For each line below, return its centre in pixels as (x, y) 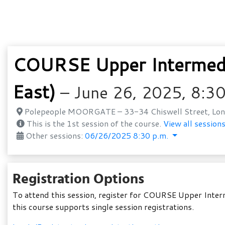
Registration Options (78, 178)
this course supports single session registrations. (103, 207)
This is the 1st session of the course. (94, 123)
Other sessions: (54, 135)
